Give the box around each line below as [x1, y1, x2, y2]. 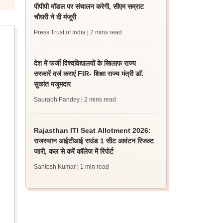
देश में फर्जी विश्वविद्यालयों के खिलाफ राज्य [34, 59, 136, 67]
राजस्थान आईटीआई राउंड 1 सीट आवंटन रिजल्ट [34, 137, 154, 145]
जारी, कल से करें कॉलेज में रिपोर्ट [34, 147, 114, 155]
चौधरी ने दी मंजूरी [34, 13, 77, 21]
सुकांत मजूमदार [34, 80, 71, 88]
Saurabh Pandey [34, 96, 80, 103]
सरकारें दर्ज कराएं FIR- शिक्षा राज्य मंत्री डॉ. [34, 70, 144, 78]
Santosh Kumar [34, 163, 76, 170]
